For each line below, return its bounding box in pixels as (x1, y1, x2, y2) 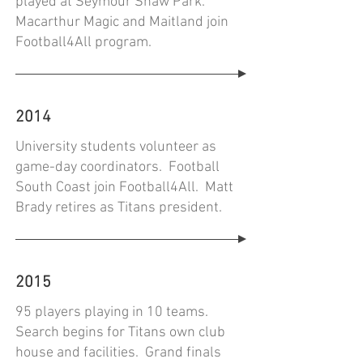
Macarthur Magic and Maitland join (15, 14, 228, 31)
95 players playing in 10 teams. (15, 304, 211, 321)
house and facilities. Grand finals (15, 344, 221, 361)
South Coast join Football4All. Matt (15, 179, 233, 196)
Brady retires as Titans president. (15, 199, 228, 216)
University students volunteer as (15, 139, 216, 156)
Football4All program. (15, 34, 152, 51)
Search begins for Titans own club (15, 324, 225, 341)
